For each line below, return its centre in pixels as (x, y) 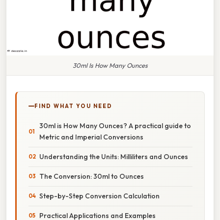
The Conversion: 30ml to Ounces (92, 176)
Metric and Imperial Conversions (91, 137)
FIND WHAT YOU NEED (73, 106)
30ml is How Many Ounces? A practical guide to (115, 125)
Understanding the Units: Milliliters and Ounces (114, 156)
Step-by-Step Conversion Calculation (99, 196)
